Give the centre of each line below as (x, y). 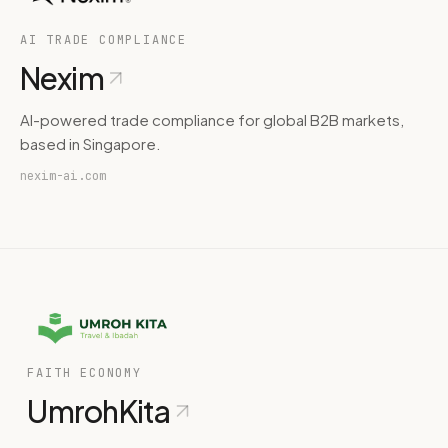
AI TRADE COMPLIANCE (103, 39)
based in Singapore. (90, 143)
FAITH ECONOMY (84, 372)
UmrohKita (99, 410)
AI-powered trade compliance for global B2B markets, (211, 119)
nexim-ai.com (63, 175)
